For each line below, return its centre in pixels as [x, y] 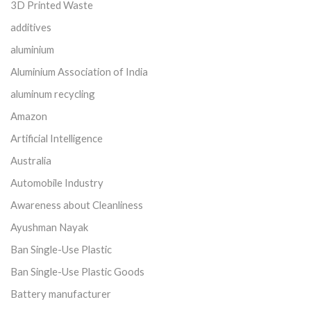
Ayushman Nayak [49, 227]
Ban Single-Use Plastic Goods [77, 271]
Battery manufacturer [61, 293]
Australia [31, 160]
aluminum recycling [53, 93]
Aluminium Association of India [79, 71]
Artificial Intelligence [57, 138]
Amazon [29, 116]
